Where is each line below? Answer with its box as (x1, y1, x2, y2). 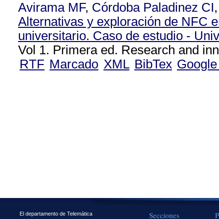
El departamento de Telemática (20, 210, 92, 217)
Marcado (49, 57, 99, 71)
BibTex (134, 57, 172, 71)
